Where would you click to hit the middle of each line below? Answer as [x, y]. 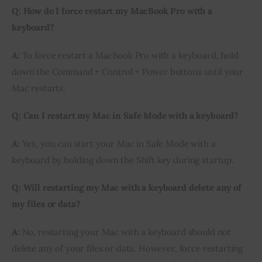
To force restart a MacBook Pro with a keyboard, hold [129, 55]
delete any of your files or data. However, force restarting [127, 248]
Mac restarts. [39, 88]
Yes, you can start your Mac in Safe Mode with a [118, 143]
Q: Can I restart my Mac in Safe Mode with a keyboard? [125, 116]
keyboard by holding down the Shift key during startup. [123, 160]
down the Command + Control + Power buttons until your [128, 71]
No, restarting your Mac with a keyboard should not [125, 232]
